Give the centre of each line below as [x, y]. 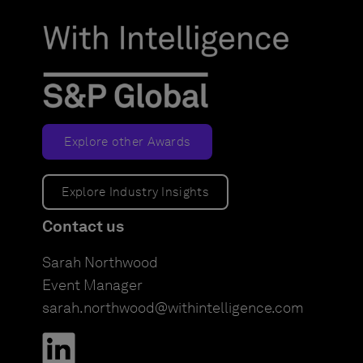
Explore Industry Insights [135, 192]
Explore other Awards [128, 141]
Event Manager [93, 285]
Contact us [83, 226]
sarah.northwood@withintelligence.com [173, 307]
